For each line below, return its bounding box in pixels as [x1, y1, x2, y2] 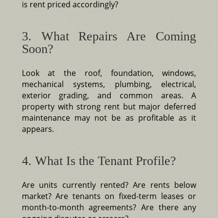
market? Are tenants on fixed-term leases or [21, 190, 197, 201]
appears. [21, 123, 54, 134]
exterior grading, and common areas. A [21, 90, 197, 101]
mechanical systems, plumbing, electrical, [21, 78, 197, 90]
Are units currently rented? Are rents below [21, 179, 197, 190]
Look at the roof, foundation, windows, [21, 67, 197, 78]
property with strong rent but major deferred [21, 101, 197, 112]
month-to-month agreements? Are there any [21, 201, 197, 213]
